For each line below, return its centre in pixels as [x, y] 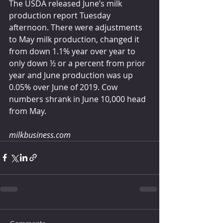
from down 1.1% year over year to [73, 51]
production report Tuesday [61, 15]
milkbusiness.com [40, 135]
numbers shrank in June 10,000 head [78, 99]
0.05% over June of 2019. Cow [64, 87]
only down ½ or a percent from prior [78, 63]
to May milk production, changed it [75, 39]
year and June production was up [72, 75]
